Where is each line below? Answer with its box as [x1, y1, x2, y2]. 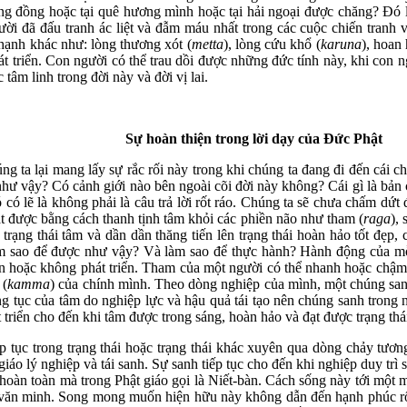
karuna [320, 36, 362, 52]
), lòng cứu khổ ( [223, 36, 321, 52]
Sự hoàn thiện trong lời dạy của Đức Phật [125, 131, 382, 146]
